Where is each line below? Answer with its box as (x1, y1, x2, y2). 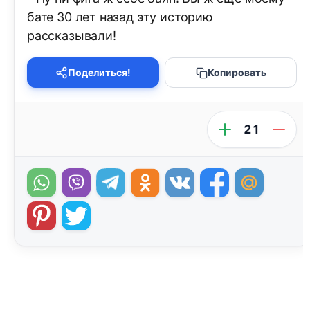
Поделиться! (68, 66, 131, 79)
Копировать (207, 66, 266, 79)
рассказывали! (27, 28, 116, 44)
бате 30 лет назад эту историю (27, 10, 213, 25)
